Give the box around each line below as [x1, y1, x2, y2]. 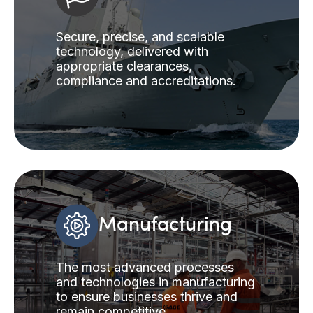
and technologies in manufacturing [56, 274, 255, 289]
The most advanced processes [56, 259, 234, 275]
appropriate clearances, [56, 58, 192, 73]
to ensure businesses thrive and [56, 289, 238, 304]
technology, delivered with [56, 43, 208, 59]
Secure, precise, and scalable [56, 29, 224, 44]
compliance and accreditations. [56, 73, 236, 88]
